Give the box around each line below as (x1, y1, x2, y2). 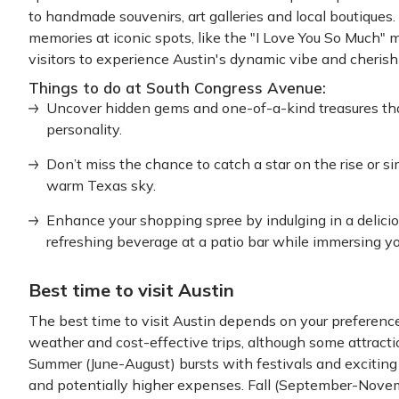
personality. (46, 120, 122, 138)
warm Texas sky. (46, 176, 156, 194)
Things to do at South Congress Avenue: (28, 78, 326, 97)
